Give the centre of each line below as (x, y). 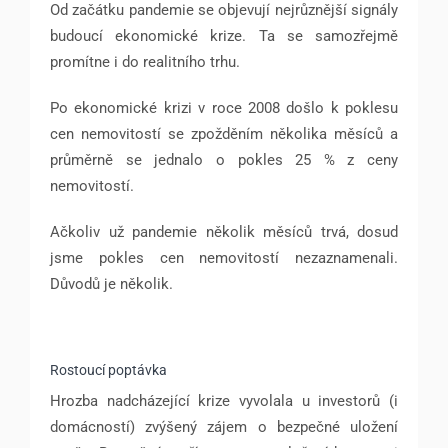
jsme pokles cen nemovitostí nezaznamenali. (224, 258)
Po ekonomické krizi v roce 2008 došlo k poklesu (224, 108)
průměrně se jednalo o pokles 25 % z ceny (224, 160)
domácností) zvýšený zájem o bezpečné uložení (224, 427)
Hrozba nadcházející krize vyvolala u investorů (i (224, 401)
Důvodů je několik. (111, 284)
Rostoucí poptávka (108, 370)
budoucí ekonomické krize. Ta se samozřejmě (224, 36)
